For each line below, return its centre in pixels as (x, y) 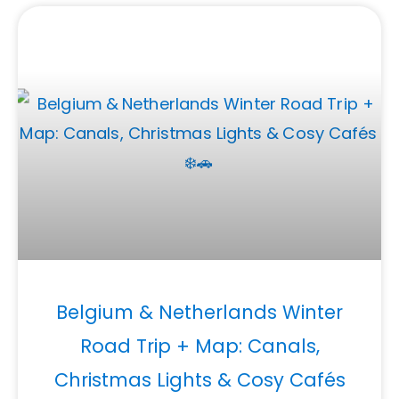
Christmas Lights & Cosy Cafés (199, 380)
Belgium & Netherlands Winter (199, 313)
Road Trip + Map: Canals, (199, 346)
